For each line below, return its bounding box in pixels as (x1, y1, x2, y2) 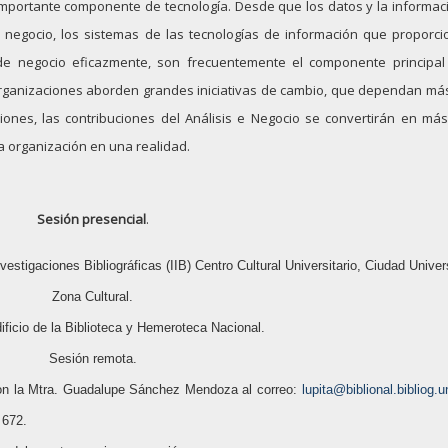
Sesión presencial (36, 210, 146, 229)
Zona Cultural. (52, 288, 134, 304)
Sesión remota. (48, 350, 137, 366)
